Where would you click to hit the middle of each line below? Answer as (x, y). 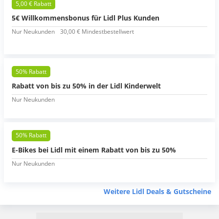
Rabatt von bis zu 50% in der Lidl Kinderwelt (86, 86)
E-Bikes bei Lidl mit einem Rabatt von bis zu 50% (94, 150)
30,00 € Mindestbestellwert (97, 32)
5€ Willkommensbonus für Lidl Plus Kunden (86, 18)
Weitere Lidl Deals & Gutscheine (157, 191)
